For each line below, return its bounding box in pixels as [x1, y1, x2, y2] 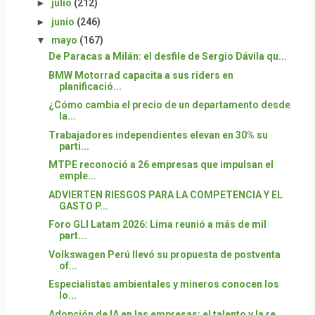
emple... [58, 170, 96, 182]
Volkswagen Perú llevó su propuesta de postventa [48, 248, 281, 260]
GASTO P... [58, 200, 108, 212]
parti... [58, 140, 89, 152]
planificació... [58, 80, 122, 92]
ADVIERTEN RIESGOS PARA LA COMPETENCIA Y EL [48, 188, 283, 200]
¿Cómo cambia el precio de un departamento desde [48, 99, 290, 111]
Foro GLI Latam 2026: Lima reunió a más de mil [48, 219, 266, 231]
